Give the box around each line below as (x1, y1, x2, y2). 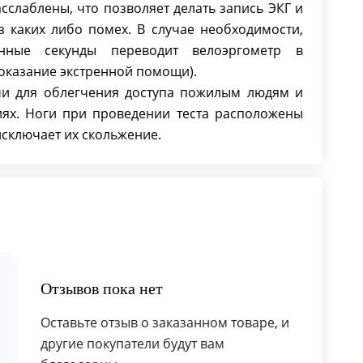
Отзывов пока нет (40, 280, 163, 297)
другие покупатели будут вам (40, 335, 224, 352)
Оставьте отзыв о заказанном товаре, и (40, 314, 289, 331)
